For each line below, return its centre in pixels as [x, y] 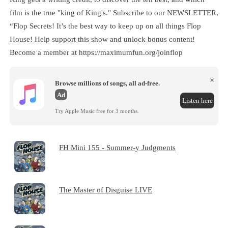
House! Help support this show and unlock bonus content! [102, 39]
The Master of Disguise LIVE [106, 189]
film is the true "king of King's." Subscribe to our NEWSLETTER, [114, 13]
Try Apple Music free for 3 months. [97, 111]
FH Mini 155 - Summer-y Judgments [118, 147]
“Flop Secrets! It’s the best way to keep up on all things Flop [105, 26]
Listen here [197, 100]
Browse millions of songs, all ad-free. [108, 83]
